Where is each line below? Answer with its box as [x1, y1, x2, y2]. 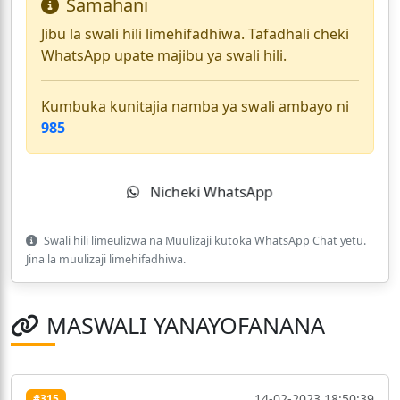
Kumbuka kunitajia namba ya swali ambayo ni [41, 96, 349, 117]
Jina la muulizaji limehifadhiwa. [26, 252, 186, 268]
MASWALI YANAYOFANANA [46, 310, 325, 341]
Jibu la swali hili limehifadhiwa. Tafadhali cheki [41, 24, 349, 45]
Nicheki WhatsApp [145, 181, 275, 203]
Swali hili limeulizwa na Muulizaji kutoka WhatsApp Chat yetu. [41, 233, 366, 249]
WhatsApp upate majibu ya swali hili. [41, 46, 287, 66]
